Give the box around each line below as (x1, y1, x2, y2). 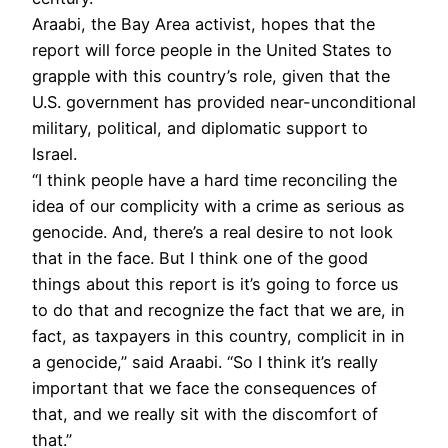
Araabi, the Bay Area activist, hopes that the (32, 14, 375, 35)
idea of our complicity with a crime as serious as (32, 196, 405, 217)
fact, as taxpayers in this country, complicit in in (32, 326, 405, 347)
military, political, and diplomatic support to (32, 118, 368, 139)
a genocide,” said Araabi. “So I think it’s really (32, 352, 378, 373)
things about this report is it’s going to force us (32, 274, 399, 295)
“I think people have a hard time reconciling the (32, 170, 397, 191)
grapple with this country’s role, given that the (32, 66, 390, 87)
